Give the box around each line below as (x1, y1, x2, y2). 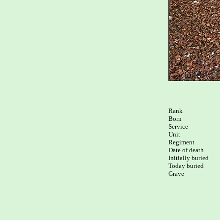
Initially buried (168, 154, 209, 162)
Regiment (168, 138, 194, 146)
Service (168, 123, 188, 130)
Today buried (168, 162, 204, 169)
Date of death (168, 146, 204, 154)
